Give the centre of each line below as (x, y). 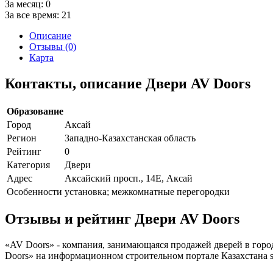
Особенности (34, 191)
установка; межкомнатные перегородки (147, 191)
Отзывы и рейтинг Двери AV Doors (122, 219)
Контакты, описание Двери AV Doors (128, 83)
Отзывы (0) (53, 46)
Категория (28, 165)
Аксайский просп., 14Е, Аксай (129, 178)
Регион (22, 138)
